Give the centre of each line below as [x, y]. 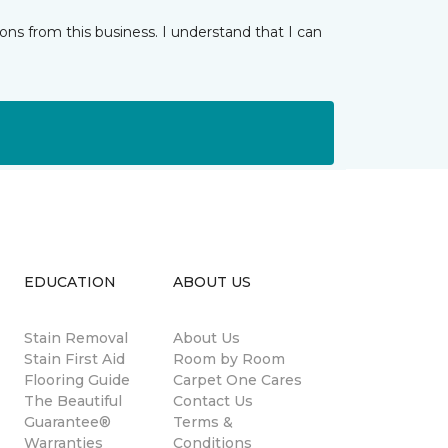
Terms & [202, 422]
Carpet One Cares [237, 380]
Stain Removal [75, 338]
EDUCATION [69, 282]
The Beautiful [72, 401]
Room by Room [228, 359]
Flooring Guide [76, 380]
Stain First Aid [74, 359]
